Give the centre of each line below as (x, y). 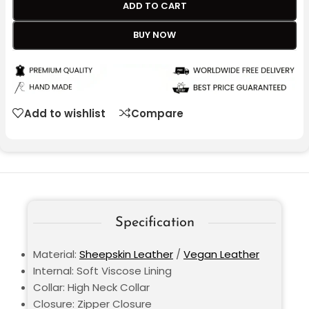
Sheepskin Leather (126, 255)
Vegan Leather (221, 255)
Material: (56, 255)
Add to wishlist (65, 113)
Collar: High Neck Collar (91, 288)
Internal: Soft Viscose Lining (102, 271)
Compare (157, 113)
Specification (154, 223)
